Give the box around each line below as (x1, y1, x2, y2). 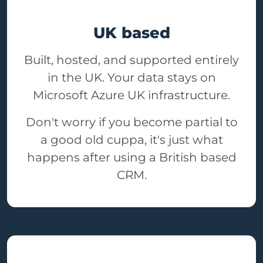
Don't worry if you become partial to (25, 115, 238, 130)
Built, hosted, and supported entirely (24, 53, 239, 68)
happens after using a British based (26, 150, 237, 165)
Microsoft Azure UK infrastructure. (33, 88, 230, 103)
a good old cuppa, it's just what (40, 133, 223, 147)
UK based (93, 23, 170, 42)
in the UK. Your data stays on (47, 70, 216, 85)
